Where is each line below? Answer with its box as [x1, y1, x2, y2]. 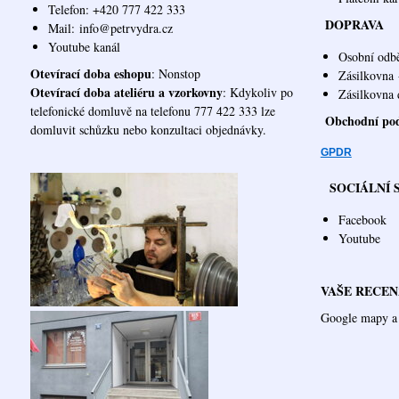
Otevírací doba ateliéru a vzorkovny [29, 82, 223, 102]
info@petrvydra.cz [78, 20, 173, 37]
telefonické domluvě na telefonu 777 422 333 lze [29, 102, 275, 119]
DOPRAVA [324, 15, 384, 35]
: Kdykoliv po [222, 83, 293, 101]
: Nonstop [151, 64, 200, 82]
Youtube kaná [47, 38, 117, 56]
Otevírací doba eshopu [29, 63, 151, 83]
